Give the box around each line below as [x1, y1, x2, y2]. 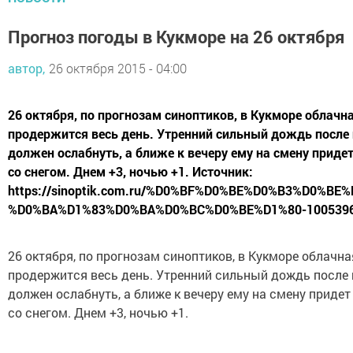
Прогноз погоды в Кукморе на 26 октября [8, 25, 344, 49]
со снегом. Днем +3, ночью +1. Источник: [8, 163, 253, 180]
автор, [8, 60, 45, 77]
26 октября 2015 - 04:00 [49, 60, 187, 77]
